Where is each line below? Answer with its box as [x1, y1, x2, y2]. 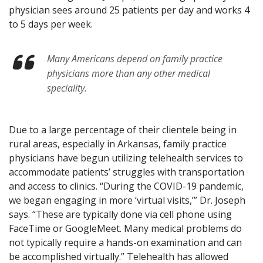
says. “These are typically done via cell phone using [9, 207, 232, 221]
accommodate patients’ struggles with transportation [9, 165, 244, 178]
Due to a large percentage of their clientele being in [9, 123, 237, 136]
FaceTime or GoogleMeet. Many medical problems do [9, 221, 242, 235]
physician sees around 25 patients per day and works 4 [9, 4, 249, 17]
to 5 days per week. [9, 18, 93, 31]
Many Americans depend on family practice [47, 52, 222, 66]
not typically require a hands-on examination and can [9, 235, 242, 249]
